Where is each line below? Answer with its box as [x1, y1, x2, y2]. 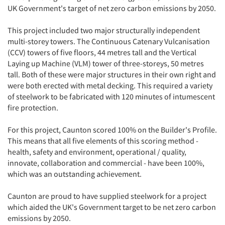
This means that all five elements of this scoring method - [8, 136, 198, 146]
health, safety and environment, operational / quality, [8, 147, 186, 157]
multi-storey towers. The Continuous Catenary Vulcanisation [8, 36, 210, 47]
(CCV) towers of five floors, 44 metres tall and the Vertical [8, 47, 196, 58]
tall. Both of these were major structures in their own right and [8, 69, 216, 80]
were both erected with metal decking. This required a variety [8, 80, 212, 91]
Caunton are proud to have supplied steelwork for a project [8, 191, 206, 201]
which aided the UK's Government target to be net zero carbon [8, 202, 216, 212]
